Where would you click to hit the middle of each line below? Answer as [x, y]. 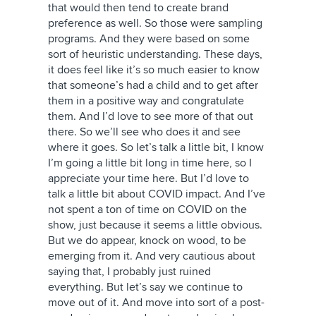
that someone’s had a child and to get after [153, 85]
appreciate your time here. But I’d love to [148, 178]
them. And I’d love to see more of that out [151, 116]
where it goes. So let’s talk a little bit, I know [156, 147]
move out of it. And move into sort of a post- [156, 303]
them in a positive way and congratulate [146, 101]
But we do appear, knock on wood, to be [147, 241]
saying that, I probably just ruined [129, 272]
